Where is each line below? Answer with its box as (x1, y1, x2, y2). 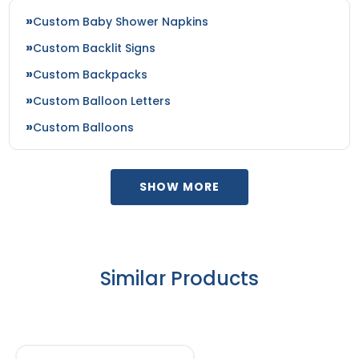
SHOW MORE (139, 179, 220, 196)
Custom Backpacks (33, 67, 148, 83)
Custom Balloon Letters (33, 93, 171, 110)
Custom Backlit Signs (33, 40, 156, 57)
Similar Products (100, 265, 259, 292)
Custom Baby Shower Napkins (33, 14, 209, 30)
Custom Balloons (33, 119, 135, 136)
